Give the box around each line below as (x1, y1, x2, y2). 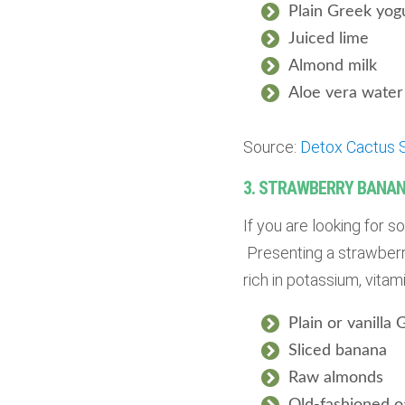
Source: (242, 137, 300, 157)
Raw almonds (287, 370, 383, 387)
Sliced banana (287, 343, 387, 360)
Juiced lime (287, 31, 369, 48)
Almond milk (287, 58, 377, 75)
